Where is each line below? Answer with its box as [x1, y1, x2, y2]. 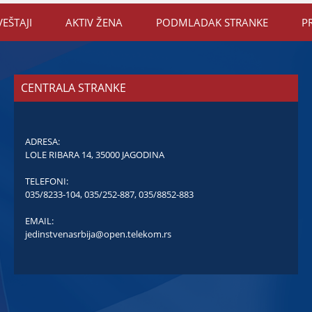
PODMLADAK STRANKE [156, 15, 268, 29]
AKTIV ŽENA [65, 15, 123, 29]
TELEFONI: [25, 175, 68, 187]
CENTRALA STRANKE [21, 80, 126, 95]
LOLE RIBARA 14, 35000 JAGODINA [25, 148, 164, 161]
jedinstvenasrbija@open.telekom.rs [25, 228, 171, 240]
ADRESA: [25, 135, 60, 148]
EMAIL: [25, 214, 54, 227]
